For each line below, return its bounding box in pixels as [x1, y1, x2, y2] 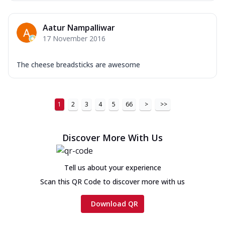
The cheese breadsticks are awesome [17, 59, 140, 69]
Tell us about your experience [64, 162, 161, 172]
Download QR [91, 198, 138, 208]
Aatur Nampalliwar [43, 22, 115, 33]
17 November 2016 [43, 33, 105, 43]
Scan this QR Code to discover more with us [40, 176, 185, 186]
